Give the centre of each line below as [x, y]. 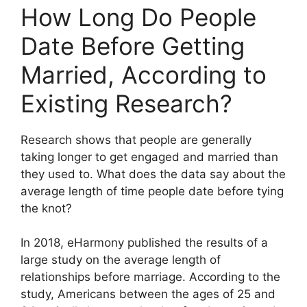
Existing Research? [126, 103]
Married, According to [144, 74]
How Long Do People [138, 17]
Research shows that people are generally [136, 139]
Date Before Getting [133, 46]
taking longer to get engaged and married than [149, 157]
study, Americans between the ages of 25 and [148, 294]
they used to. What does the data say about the [153, 174]
